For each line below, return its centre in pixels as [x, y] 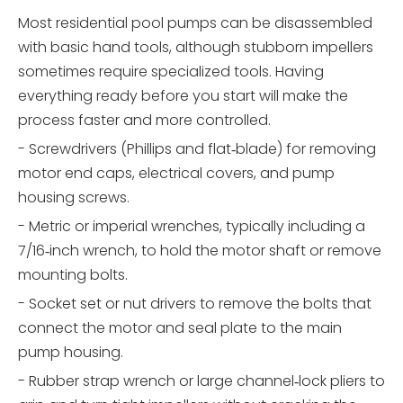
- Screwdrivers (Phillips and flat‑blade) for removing [197, 148]
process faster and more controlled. [144, 120]
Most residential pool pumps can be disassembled [195, 22]
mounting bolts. [73, 274]
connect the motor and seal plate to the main [180, 327]
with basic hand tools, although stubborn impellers [196, 47]
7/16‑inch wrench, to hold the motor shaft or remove [200, 250]
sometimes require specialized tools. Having [171, 71]
